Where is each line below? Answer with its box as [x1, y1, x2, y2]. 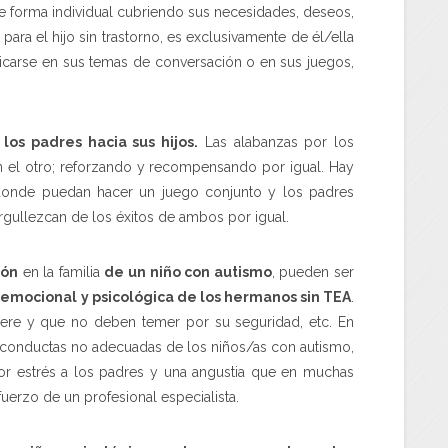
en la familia [18, 263, 105, 280]
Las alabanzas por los [198, 133, 355, 150]
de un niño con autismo [104, 263, 272, 280]
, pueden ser [271, 263, 355, 280]
